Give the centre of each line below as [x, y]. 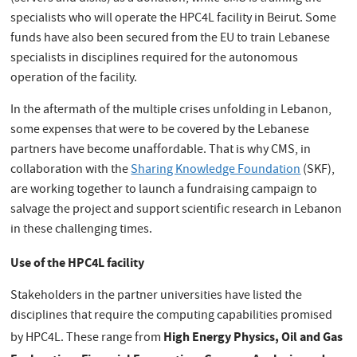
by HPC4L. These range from [87, 338]
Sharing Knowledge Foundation [216, 170]
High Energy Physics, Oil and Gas [253, 336]
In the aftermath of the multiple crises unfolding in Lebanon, [171, 110]
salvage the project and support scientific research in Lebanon [177, 210]
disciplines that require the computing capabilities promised [172, 316]
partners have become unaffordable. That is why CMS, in [161, 150]
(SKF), [318, 170]
